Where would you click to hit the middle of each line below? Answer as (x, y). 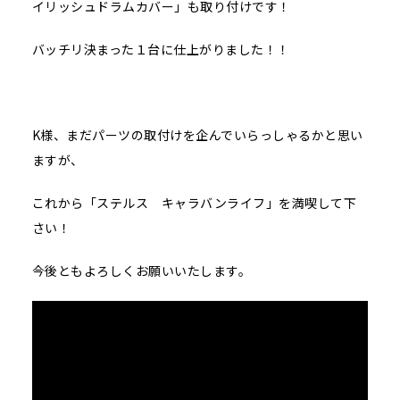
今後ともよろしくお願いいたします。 (142, 271)
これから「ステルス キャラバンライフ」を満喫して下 (194, 203)
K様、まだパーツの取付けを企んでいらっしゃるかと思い (197, 135)
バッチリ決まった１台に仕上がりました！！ (161, 50)
